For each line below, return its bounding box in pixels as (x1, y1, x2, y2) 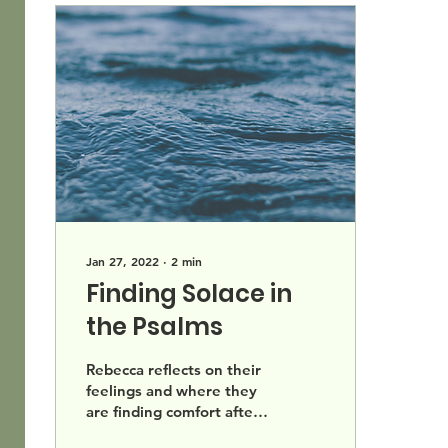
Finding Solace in (86, 277, 292, 311)
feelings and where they (86, 381, 257, 401)
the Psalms (86, 310, 223, 344)
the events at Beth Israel (86, 423, 260, 443)
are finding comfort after (86, 402, 259, 422)
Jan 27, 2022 (86, 253, 159, 270)
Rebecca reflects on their (86, 360, 261, 380)
